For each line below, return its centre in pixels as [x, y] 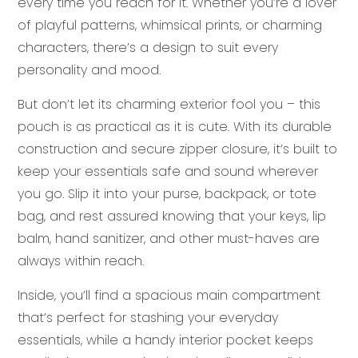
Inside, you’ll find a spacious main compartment [169, 295]
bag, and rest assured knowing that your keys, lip [172, 216]
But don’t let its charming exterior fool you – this [169, 104]
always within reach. [81, 261]
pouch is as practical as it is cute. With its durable [175, 126]
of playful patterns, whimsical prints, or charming [170, 25]
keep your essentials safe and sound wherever [168, 171]
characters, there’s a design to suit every [148, 47]
